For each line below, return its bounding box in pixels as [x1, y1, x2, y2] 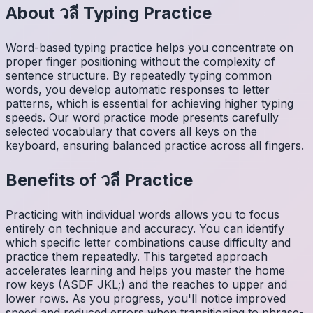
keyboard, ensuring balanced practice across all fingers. [6, 138, 304, 153]
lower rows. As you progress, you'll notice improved [6, 291, 286, 305]
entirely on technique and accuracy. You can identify [6, 221, 284, 235]
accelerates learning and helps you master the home [6, 263, 285, 277]
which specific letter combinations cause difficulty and [6, 235, 291, 249]
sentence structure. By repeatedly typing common [6, 68, 272, 83]
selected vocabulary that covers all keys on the [6, 124, 257, 139]
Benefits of [6, 170, 101, 191]
